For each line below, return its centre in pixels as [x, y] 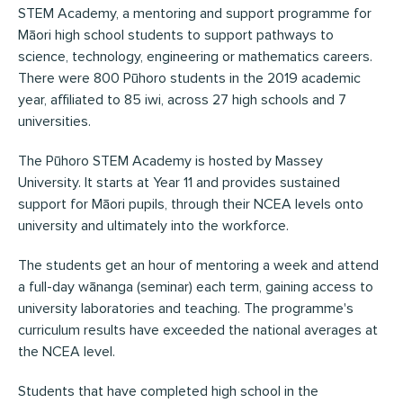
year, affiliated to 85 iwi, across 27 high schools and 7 [182, 99]
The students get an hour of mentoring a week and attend [198, 265]
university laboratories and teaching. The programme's [186, 308]
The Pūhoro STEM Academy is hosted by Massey [170, 161]
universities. [54, 121]
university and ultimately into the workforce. [153, 225]
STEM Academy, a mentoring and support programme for [195, 13]
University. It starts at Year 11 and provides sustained [179, 182]
